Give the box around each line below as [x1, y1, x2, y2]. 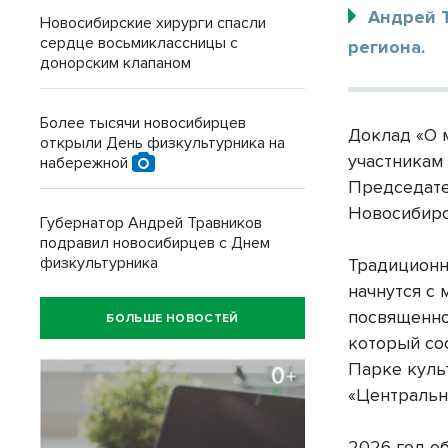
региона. [348, 36, 426, 59]
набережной [40, 153, 132, 173]
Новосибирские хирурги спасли [40, 13, 266, 33]
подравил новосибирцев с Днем [40, 233, 270, 253]
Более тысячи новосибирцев [40, 113, 246, 133]
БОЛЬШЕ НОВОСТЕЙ [106, 310, 239, 326]
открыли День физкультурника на [40, 133, 285, 153]
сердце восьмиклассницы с [40, 33, 238, 53]
